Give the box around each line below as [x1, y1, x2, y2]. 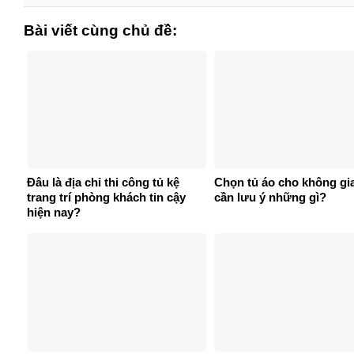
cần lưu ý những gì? [214, 190, 326, 204]
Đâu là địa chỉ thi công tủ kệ [27, 175, 179, 189]
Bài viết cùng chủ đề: [24, 22, 177, 40]
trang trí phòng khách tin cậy [27, 190, 186, 204]
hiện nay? [27, 205, 81, 219]
